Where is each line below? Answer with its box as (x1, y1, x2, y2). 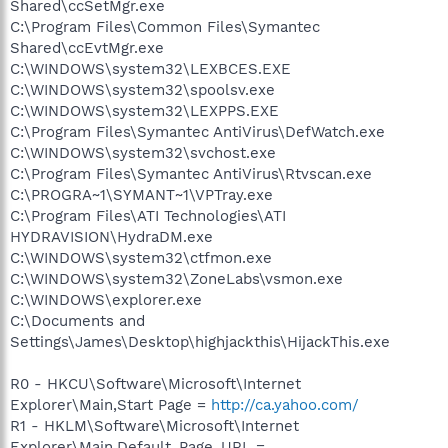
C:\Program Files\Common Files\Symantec (10, 18, 320, 36)
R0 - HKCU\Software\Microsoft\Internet (10, 375, 301, 393)
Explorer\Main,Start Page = (10, 396, 211, 414)
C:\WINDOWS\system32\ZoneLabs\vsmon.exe (10, 270, 343, 288)
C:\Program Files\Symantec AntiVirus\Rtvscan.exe (10, 165, 372, 183)
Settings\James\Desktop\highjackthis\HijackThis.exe (10, 333, 390, 351)
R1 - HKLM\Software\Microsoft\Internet (10, 417, 299, 435)
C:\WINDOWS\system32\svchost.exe (10, 144, 276, 162)
